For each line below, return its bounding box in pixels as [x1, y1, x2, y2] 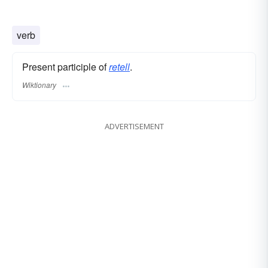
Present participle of [22, 59, 109, 74]
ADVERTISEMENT [104, 120, 164, 132]
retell [109, 59, 130, 74]
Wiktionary [22, 79, 56, 90]
